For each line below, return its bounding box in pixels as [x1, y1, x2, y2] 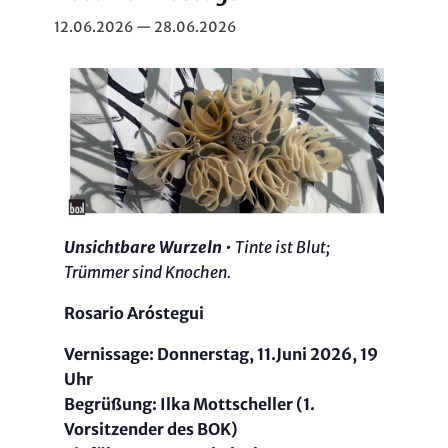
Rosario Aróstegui [64, 302, 204, 323]
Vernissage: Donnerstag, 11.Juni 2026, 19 [64, 343, 378, 364]
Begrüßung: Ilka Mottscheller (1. [64, 393, 315, 414]
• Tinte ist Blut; [225, 236, 330, 257]
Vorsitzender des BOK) [64, 418, 238, 439]
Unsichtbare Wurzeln [64, 236, 225, 257]
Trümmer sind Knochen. [64, 261, 231, 282]
